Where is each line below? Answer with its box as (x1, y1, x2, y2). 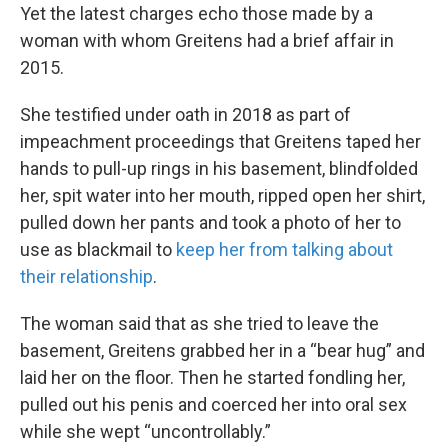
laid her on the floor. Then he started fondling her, (20, 366, 405, 388)
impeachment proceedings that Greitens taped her (20, 130, 421, 152)
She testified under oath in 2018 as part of (20, 103, 351, 125)
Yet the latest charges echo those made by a (20, 2, 373, 24)
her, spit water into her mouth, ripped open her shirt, (20, 184, 425, 206)
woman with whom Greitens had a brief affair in (20, 29, 394, 51)
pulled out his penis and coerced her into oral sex (20, 393, 407, 415)
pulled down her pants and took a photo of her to (20, 211, 401, 233)
